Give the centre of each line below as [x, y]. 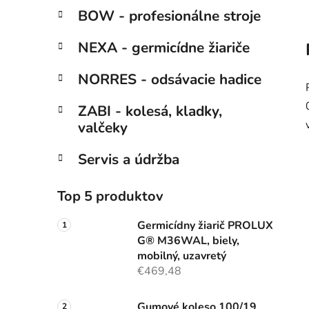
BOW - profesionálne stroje [169, 16]
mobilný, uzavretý [182, 256]
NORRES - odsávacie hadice [170, 80]
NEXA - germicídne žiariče [164, 48]
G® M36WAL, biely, [188, 241]
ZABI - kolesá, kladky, [150, 111]
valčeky [103, 128]
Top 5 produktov [110, 197]
